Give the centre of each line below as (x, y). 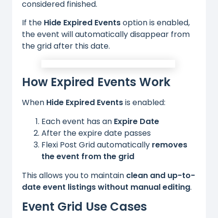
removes (170, 145)
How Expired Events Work (96, 82)
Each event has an (78, 121)
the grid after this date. (66, 46)
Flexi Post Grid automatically (97, 145)
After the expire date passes (96, 133)
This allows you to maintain (74, 175)
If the (33, 23)
